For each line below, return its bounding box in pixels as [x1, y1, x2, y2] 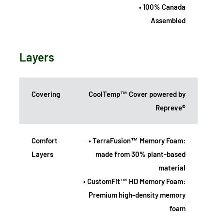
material [158, 163, 186, 172]
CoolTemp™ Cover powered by [89, 90, 186, 99]
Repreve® [155, 103, 186, 112]
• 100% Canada [139, 2, 186, 12]
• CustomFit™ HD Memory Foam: [83, 177, 186, 186]
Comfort [31, 136, 58, 145]
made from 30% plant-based [95, 150, 186, 159]
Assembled [151, 16, 186, 25]
